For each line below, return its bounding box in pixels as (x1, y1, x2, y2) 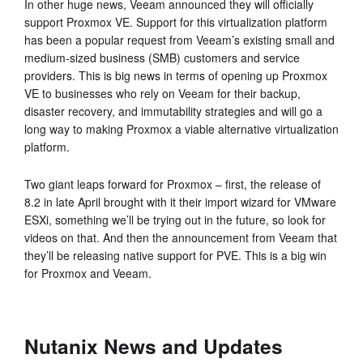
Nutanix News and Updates (24, 331, 283, 361)
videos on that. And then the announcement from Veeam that (24, 228, 337, 246)
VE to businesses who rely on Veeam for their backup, (24, 84, 301, 101)
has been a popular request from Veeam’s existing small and (24, 31, 335, 48)
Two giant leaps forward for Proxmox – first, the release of (24, 175, 321, 192)
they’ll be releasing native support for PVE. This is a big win (24, 246, 327, 263)
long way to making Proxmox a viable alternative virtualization (24, 120, 339, 137)
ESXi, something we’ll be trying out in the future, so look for (24, 211, 326, 228)
